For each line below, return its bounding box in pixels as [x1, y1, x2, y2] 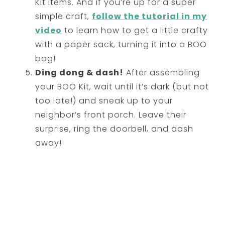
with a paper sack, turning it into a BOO [35, 38, 207, 50]
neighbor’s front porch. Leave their [35, 108, 187, 121]
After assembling [124, 66, 200, 78]
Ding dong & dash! [35, 66, 124, 78]
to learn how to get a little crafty [62, 24, 208, 36]
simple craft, [35, 10, 92, 22]
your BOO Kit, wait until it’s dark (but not [35, 80, 209, 92]
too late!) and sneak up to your [35, 94, 173, 106]
